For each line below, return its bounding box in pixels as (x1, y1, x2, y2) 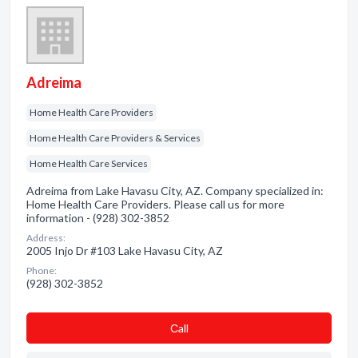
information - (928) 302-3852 (26, 211, 169, 225)
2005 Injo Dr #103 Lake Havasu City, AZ (26, 244, 223, 257)
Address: (26, 232, 66, 244)
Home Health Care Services (30, 157, 148, 169)
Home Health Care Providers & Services (30, 132, 201, 144)
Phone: (26, 265, 57, 276)
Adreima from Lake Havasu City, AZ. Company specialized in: (26, 184, 324, 197)
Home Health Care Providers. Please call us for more (26, 197, 284, 211)
